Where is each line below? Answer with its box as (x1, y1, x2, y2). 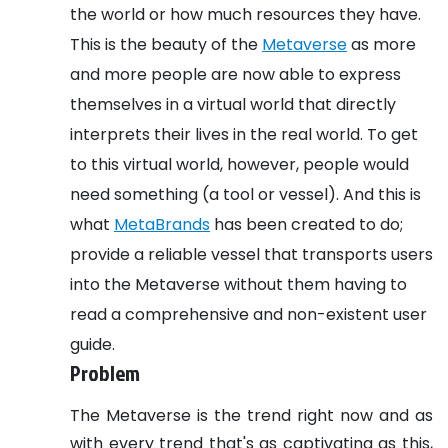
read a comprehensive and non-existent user (70, 302, 427, 326)
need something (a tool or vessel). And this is (70, 182, 421, 206)
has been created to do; (214, 212, 403, 236)
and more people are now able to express (70, 62, 401, 86)
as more (347, 32, 416, 56)
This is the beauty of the (70, 32, 262, 56)
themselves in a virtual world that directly (70, 92, 396, 116)
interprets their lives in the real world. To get (70, 122, 418, 146)
